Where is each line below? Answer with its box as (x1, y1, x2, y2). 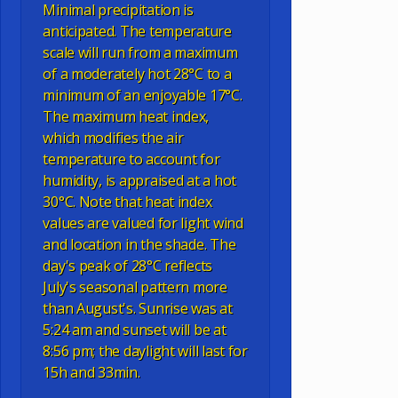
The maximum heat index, (43, 107, 210, 127)
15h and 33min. (43, 362, 140, 383)
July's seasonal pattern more (43, 277, 227, 298)
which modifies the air (43, 128, 184, 148)
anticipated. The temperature (43, 21, 232, 42)
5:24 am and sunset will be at (43, 320, 227, 340)
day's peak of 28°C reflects (43, 256, 213, 276)
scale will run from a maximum (43, 43, 238, 63)
